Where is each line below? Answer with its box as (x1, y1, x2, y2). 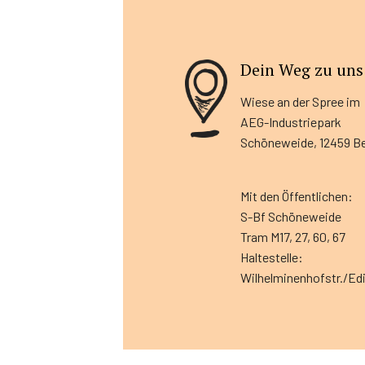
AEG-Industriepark (240, 113, 342, 130)
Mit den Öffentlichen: (240, 187, 354, 204)
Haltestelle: (240, 248, 304, 265)
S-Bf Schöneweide (240, 208, 342, 224)
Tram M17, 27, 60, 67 (240, 228, 346, 244)
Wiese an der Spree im (240, 93, 361, 109)
